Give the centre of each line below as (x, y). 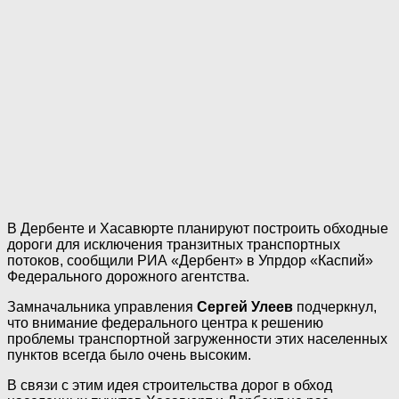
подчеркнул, (335, 307)
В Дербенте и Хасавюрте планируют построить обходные (198, 229)
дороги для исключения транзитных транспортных (174, 245)
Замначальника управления (102, 307)
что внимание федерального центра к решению (165, 323)
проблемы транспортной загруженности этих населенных (197, 339)
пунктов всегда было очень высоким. (129, 355)
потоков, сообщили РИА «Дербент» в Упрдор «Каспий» (190, 261)
